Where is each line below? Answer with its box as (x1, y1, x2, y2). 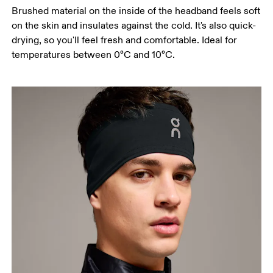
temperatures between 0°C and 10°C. (12, 48, 175, 61)
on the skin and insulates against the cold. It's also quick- (12, 19, 257, 32)
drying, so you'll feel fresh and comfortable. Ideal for (12, 34, 238, 46)
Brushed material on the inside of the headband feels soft (12, 4, 261, 17)
